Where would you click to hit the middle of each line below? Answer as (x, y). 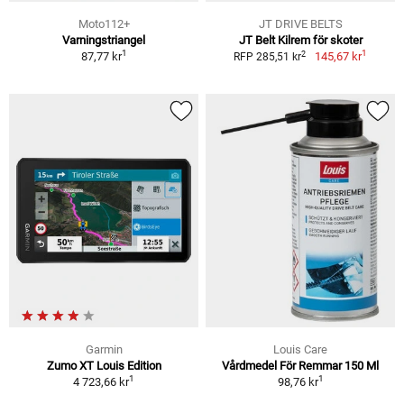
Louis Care (300, 349)
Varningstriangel (104, 41)
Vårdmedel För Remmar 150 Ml (300, 365)
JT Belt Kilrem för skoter (300, 41)
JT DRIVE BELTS (300, 24)
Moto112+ (104, 24)
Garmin (104, 349)
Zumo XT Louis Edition (104, 365)
